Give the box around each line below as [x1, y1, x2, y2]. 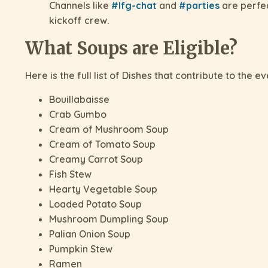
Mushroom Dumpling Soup [49, 213, 169, 226]
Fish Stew [49, 168, 92, 181]
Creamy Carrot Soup [49, 153, 143, 166]
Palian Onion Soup [49, 228, 130, 240]
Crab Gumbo [49, 108, 106, 121]
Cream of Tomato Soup [49, 138, 156, 151]
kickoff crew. [49, 14, 109, 27]
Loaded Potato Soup [49, 198, 142, 211]
